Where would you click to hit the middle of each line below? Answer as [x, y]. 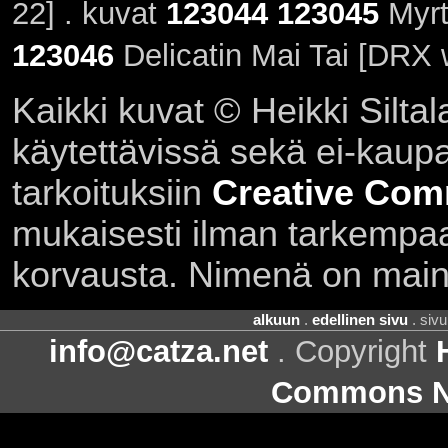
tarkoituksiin [111, 192]
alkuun [276, 320]
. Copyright [352, 352]
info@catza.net [158, 352]
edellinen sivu [360, 320]
